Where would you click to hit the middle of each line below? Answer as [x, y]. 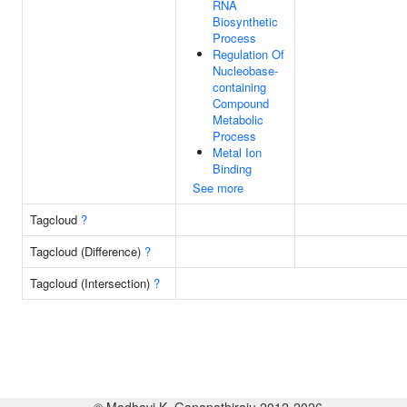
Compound [241, 103]
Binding [232, 169]
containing [239, 87]
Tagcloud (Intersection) [92, 283]
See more [218, 188]
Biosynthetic [245, 21]
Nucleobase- [245, 70]
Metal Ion [237, 152]
